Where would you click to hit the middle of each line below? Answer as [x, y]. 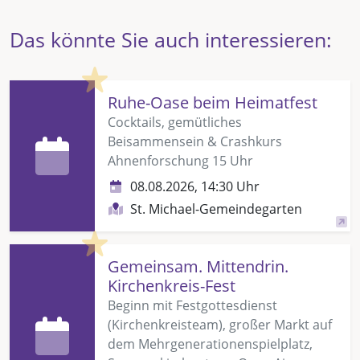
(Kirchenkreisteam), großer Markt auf [220, 324]
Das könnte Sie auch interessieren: [171, 39]
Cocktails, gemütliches [175, 122]
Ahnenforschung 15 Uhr [180, 160]
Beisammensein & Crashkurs [195, 141]
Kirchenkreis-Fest [172, 285]
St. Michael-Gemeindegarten [216, 209]
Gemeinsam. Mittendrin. [198, 266]
